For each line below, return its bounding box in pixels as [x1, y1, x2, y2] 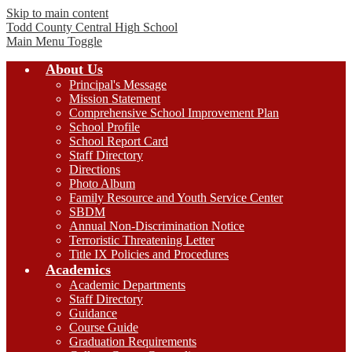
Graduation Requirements [69, 335, 196, 348]
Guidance [69, 306, 117, 320]
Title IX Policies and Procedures [69, 247, 229, 261]
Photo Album [69, 177, 135, 190]
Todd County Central [6, 20, 112, 34]
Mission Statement [69, 92, 160, 105]
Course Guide [69, 321, 138, 334]
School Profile [69, 120, 140, 134]
